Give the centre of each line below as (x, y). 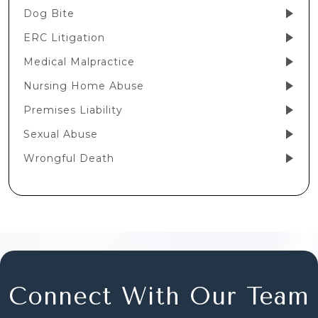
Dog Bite (49, 14)
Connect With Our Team (159, 297)
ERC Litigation (64, 38)
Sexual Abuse (61, 135)
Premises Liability (73, 110)
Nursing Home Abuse (84, 86)
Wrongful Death (69, 159)
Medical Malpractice (79, 62)
